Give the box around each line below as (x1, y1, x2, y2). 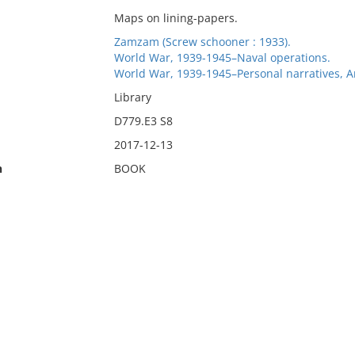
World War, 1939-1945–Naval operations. (113, 50, 330, 65)
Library (113, 90, 151, 105)
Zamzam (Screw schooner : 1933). (113, 34, 291, 49)
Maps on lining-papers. (113, 10, 238, 25)
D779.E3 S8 (113, 113, 173, 128)
